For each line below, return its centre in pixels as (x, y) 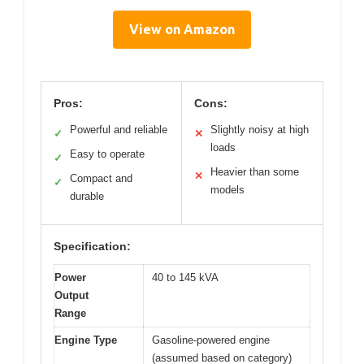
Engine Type (86, 340)
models (227, 190)
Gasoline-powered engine (211, 340)
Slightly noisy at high (260, 130)
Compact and (101, 178)
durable (87, 196)
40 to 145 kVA (185, 277)
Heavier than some (255, 172)
